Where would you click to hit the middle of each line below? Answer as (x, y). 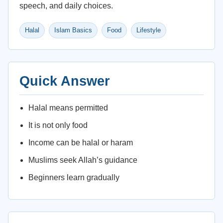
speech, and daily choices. (66, 6)
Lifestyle (149, 30)
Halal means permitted (68, 108)
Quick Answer (65, 81)
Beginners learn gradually (74, 177)
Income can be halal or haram (81, 143)
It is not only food (58, 125)
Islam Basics (73, 30)
